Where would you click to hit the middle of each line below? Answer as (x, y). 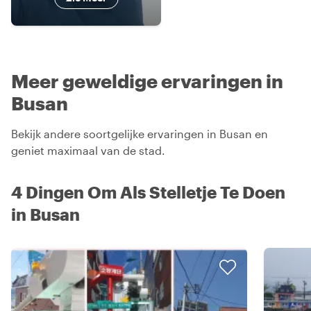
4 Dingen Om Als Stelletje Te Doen (148, 192)
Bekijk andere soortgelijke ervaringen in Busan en (140, 133)
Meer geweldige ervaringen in (147, 81)
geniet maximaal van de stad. (88, 150)
